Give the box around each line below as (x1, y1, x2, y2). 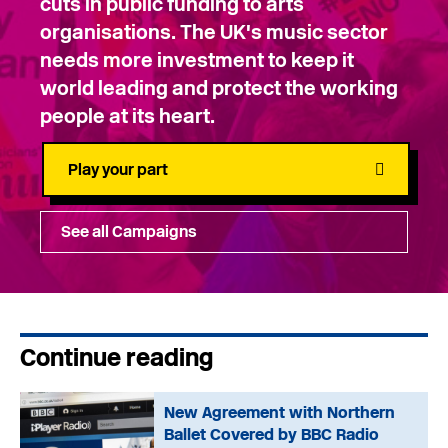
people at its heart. (40, 103, 215, 128)
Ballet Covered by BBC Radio (164, 424, 380, 444)
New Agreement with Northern (164, 402, 396, 422)
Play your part (68, 159, 168, 179)
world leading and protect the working (40, 75, 398, 100)
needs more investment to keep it (40, 47, 354, 72)
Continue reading (20, 342, 213, 372)
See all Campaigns (61, 222, 197, 241)
